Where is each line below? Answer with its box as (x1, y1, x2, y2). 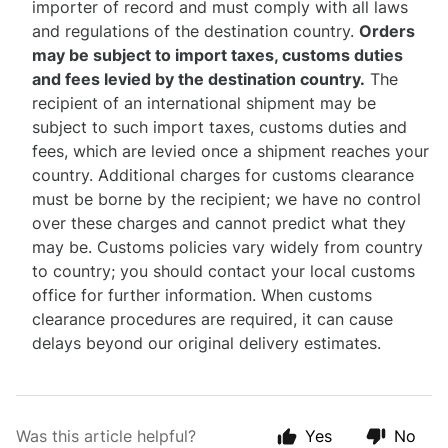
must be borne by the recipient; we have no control (32, 189, 421, 209)
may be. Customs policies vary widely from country (32, 237, 423, 257)
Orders (359, 21, 415, 41)
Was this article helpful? (16, 426, 196, 446)
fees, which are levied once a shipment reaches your (32, 141, 429, 161)
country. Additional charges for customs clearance (32, 165, 414, 185)
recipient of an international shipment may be (32, 93, 376, 113)
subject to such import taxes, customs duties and (32, 117, 407, 137)
